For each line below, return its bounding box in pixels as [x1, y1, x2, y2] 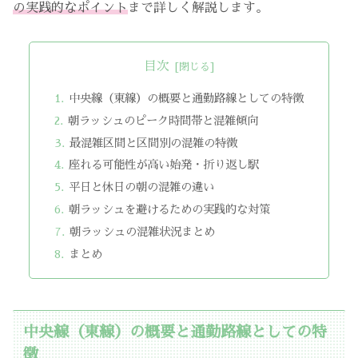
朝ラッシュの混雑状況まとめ [69, 226, 215, 238]
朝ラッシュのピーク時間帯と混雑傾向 [67, 114, 258, 126]
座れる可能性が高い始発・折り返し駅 [68, 159, 259, 171]
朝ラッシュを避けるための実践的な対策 [68, 204, 270, 216]
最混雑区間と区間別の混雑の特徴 [69, 137, 237, 149]
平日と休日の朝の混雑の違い [68, 181, 214, 193]
